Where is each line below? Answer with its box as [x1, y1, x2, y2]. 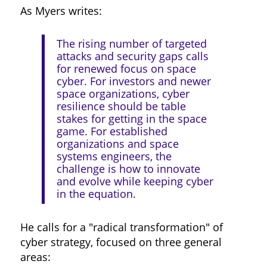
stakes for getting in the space [56, 111, 207, 126]
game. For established [56, 124, 167, 139]
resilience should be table [56, 99, 186, 114]
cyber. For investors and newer [56, 74, 211, 89]
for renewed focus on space [56, 61, 196, 76]
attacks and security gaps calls [56, 49, 209, 64]
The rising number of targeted [56, 36, 207, 51]
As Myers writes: [20, 4, 102, 18]
